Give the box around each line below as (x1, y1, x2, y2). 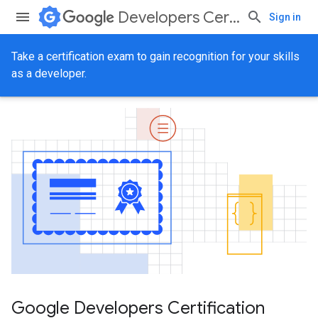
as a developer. (11, 67, 87, 80)
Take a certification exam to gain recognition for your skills (11, 50, 300, 63)
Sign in (269, 11, 301, 23)
